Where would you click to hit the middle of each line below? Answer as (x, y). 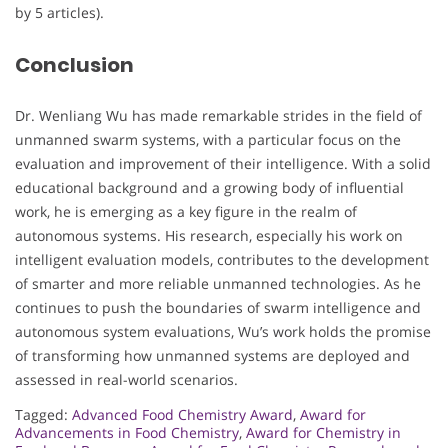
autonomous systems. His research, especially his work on (209, 236)
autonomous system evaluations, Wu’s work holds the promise (223, 332)
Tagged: (43, 415)
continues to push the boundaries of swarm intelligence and (218, 308)
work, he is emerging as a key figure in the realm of (186, 212)
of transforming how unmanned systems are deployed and (212, 356)
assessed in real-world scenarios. (126, 380)
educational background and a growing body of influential (209, 188)
